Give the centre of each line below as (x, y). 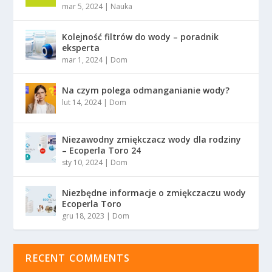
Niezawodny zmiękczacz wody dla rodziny (152, 139)
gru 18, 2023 (83, 216)
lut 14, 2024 (82, 102)
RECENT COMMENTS (78, 258)
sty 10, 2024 (83, 162)
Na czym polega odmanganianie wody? (146, 90)
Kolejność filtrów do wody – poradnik (141, 36)
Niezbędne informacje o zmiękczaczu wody (154, 192)
